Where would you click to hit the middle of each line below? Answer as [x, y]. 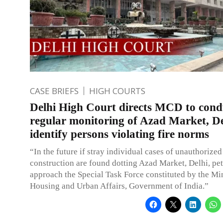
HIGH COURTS [117, 91]
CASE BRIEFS [54, 91]
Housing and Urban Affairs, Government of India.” [119, 186]
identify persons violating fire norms [119, 134]
